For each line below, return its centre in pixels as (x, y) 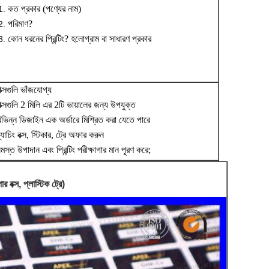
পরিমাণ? (20, 24)
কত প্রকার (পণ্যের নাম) (44, 9)
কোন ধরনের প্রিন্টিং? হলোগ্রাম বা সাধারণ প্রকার (80, 39)
